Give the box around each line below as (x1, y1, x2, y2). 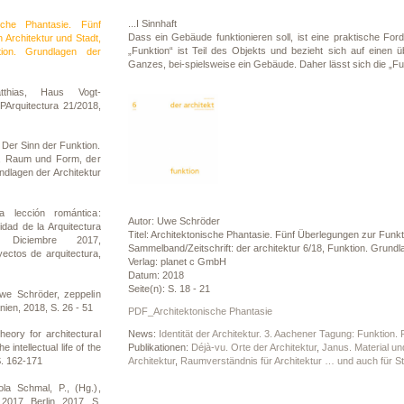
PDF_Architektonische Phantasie (127, 306, 272, 317)
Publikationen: (127, 342, 191, 353)
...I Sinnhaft (127, 18, 177, 29)
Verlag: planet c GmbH (127, 256, 226, 267)
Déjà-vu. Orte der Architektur (190, 342, 317, 353)
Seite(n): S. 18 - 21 (127, 283, 210, 294)
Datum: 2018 (127, 270, 184, 280)
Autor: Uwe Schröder (127, 216, 220, 226)
